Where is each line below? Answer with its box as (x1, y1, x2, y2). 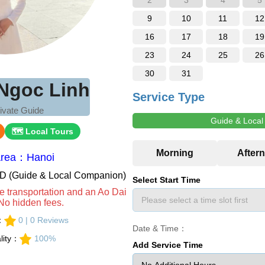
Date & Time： (132, 224, 187, 233)
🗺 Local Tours (11, 127, 73, 136)
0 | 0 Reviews (18, 215, 69, 225)
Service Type (132, 91, 205, 104)
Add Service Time (132, 240, 203, 250)
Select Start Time (132, 175, 201, 185)
